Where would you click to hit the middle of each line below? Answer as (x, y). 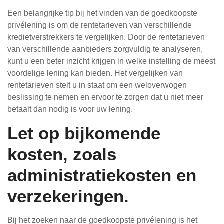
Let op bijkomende (84, 133)
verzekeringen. (68, 196)
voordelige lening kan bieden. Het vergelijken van (95, 73)
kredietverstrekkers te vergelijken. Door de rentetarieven (106, 37)
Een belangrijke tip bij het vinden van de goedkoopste (102, 13)
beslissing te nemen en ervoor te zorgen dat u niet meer (105, 97)
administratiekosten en (102, 175)
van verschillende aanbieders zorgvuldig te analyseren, (105, 49)
